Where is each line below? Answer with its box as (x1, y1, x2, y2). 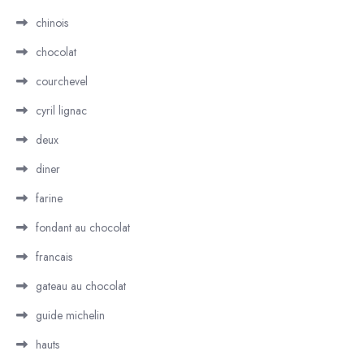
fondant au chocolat (36, 219, 130, 236)
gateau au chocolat (36, 278, 126, 294)
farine (36, 190, 63, 206)
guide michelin (36, 307, 105, 323)
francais (36, 249, 72, 265)
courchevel (36, 73, 88, 89)
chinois (36, 15, 68, 31)
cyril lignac (36, 102, 87, 119)
